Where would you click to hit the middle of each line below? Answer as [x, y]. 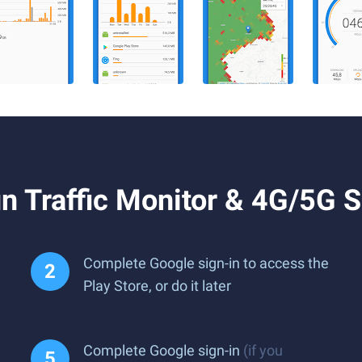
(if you [263, 350]
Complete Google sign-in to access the [206, 263]
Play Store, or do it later [157, 286]
